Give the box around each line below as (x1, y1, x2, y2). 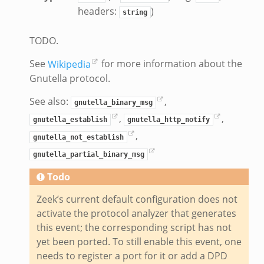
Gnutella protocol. (29, 71, 110, 85)
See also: (29, 95, 71, 108)
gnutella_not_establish (32, 133, 124, 141)
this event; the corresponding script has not (36, 221, 232, 235)
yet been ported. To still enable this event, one (36, 235, 242, 249)
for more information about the (98, 57, 242, 71)
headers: (77, 5, 119, 18)
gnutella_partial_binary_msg (32, 150, 144, 159)
